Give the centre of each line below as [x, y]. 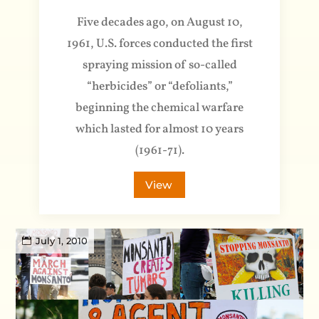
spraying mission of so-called [159, 66]
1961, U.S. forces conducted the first [159, 44]
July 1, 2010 [62, 241]
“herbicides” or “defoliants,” [159, 87]
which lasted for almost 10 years [159, 130]
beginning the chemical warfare [159, 108]
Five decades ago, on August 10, [159, 23]
